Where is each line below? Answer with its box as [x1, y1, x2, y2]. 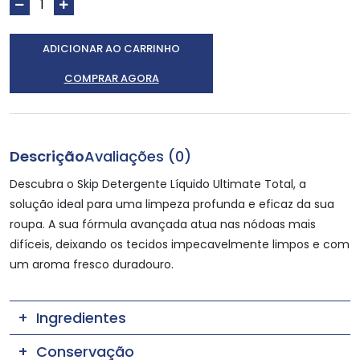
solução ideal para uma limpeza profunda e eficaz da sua [10, 195, 334, 212]
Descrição [10, 145, 84, 166]
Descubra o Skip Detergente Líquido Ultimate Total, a [10, 175, 306, 192]
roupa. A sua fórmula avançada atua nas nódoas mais [10, 215, 316, 232]
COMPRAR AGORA [63, 70, 159, 86]
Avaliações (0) [84, 145, 191, 166]
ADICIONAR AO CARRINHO [43, 40, 180, 56]
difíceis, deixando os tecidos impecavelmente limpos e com [10, 235, 350, 252]
